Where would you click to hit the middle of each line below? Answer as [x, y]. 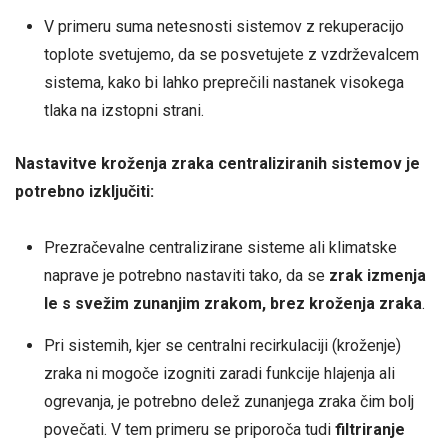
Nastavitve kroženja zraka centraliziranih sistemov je [217, 164]
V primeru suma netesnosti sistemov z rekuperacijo [223, 26]
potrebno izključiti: [84, 192]
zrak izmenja [377, 275]
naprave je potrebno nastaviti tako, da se [186, 275]
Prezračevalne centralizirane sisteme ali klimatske [220, 247]
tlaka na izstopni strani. [123, 110]
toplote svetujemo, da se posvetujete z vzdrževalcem [231, 54]
